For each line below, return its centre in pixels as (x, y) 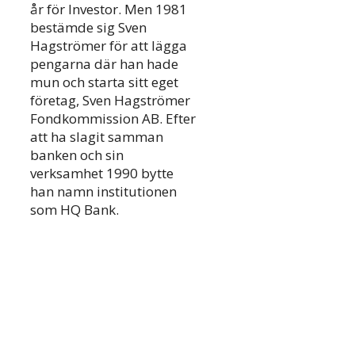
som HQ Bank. (74, 210)
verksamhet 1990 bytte (102, 174)
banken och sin (77, 155)
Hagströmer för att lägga (109, 46)
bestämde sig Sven (88, 28)
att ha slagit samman (97, 137)
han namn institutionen (103, 192)
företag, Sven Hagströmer (110, 101)
